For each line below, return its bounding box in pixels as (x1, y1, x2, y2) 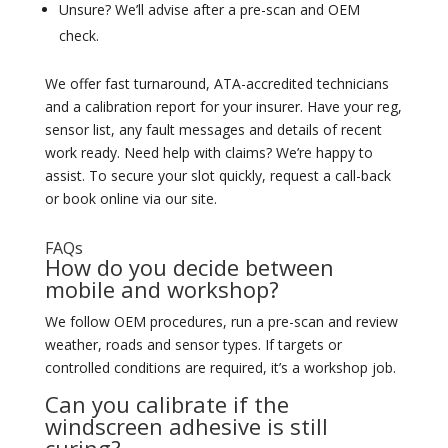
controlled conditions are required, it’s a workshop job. (44, 358, 396, 377)
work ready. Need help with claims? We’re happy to (44, 143, 373, 162)
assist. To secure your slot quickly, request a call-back (44, 166, 391, 185)
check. (58, 26, 99, 45)
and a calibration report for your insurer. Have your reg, (44, 97, 402, 116)
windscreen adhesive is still (44, 411, 328, 441)
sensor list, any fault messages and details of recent (44, 120, 382, 139)
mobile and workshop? (44, 274, 279, 304)
